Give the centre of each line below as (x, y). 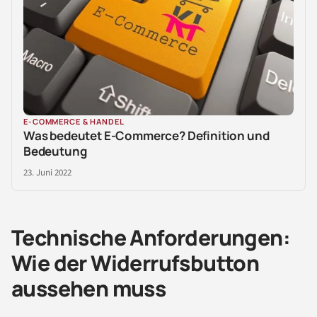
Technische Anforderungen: (151, 237)
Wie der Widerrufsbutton (136, 263)
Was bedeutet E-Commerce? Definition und (146, 135)
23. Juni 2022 (47, 172)
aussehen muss (89, 288)
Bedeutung (55, 151)
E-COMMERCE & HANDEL (74, 121)
